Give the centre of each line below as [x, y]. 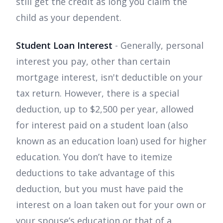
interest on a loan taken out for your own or [111, 204]
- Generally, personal [159, 45]
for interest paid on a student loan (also [102, 125]
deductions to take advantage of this [95, 172]
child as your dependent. [69, 17]
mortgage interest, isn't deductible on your [109, 77]
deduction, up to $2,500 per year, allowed [105, 109]
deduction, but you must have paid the [100, 188]
